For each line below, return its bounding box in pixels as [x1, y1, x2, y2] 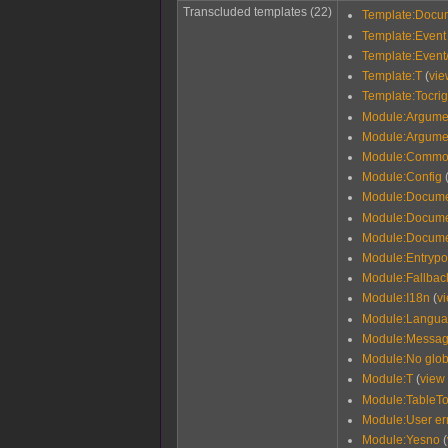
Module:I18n [362, 291, 431, 306]
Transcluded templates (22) [182, 4, 332, 19]
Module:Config [362, 170, 443, 185]
